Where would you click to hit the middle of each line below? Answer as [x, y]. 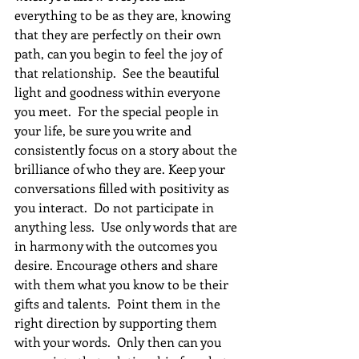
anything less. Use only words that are [127, 226]
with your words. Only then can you [119, 341]
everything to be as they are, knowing [124, 14]
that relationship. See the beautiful [119, 72]
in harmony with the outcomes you [117, 245]
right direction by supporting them [117, 322]
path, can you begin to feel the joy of [120, 53]
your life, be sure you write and [105, 130]
